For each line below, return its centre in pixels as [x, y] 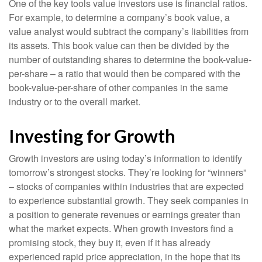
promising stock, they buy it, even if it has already [110, 242]
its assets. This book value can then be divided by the [119, 45]
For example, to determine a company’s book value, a [119, 17]
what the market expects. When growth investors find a [121, 228]
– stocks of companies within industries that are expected [126, 186]
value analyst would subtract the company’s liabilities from [129, 31]
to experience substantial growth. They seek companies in [129, 200]
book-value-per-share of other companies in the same [118, 87]
